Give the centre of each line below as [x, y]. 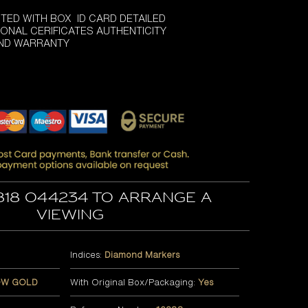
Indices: [87, 254]
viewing [70, 214]
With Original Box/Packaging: [134, 282]
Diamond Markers [142, 254]
